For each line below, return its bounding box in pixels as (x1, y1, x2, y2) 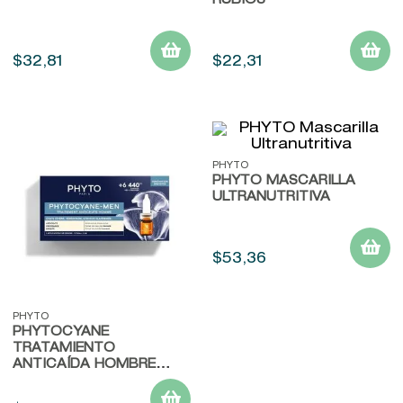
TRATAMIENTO (13, 342, 115, 355)
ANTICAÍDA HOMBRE (13, 358, 156, 372)
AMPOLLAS (13, 374, 89, 388)
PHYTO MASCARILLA (212, 175, 355, 188)
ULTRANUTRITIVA (212, 191, 330, 204)
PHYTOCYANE (13, 326, 109, 339)
